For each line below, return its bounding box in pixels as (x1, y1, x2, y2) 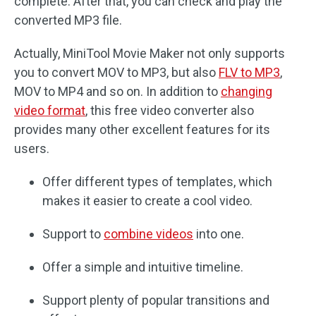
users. (14, 141, 49, 157)
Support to (42, 226, 104, 242)
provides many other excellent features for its (14, 122, 270, 138)
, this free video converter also (85, 103, 254, 119)
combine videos (104, 226, 193, 242)
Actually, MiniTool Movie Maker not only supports (14, 46, 285, 61)
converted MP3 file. (14, 13, 122, 28)
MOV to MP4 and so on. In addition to (14, 84, 221, 99)
